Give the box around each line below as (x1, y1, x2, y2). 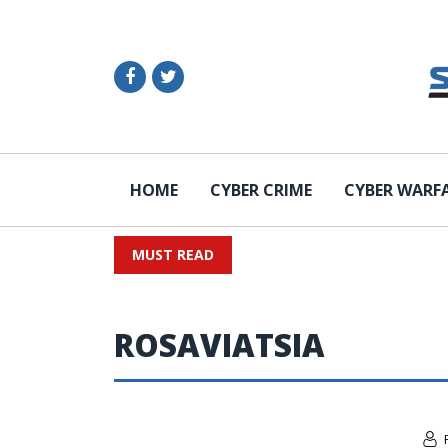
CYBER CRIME (210, 179, 312, 201)
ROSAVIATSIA (114, 324, 325, 366)
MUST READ (132, 245, 214, 264)
